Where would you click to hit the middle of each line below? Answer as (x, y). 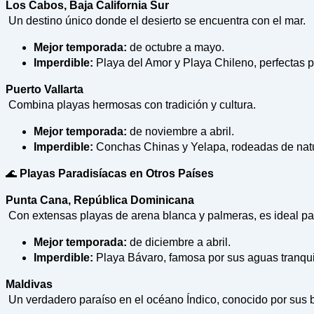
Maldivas (29, 285)
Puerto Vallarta (45, 90)
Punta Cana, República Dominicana (100, 200)
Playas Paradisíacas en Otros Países (115, 174)
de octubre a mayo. (176, 48)
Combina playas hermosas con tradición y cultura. (131, 105)
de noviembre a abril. (180, 132)
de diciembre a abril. (179, 243)
